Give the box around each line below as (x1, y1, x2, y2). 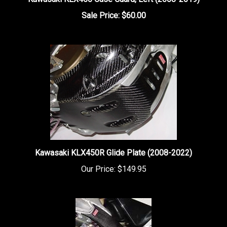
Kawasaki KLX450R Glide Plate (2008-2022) (35, 140, 192, 149)
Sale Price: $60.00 (81, 3, 146, 12)
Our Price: (81, 156, 116, 166)
